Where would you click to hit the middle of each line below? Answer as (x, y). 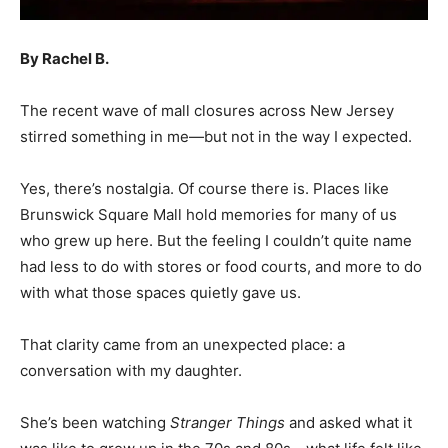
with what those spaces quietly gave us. (160, 292)
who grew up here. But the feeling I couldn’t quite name (216, 240)
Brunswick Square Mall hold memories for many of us (208, 214)
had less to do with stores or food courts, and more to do (221, 266)
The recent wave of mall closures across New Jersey (207, 110)
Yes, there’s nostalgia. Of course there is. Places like (204, 188)
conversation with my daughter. (131, 370)
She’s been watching (95, 422)
